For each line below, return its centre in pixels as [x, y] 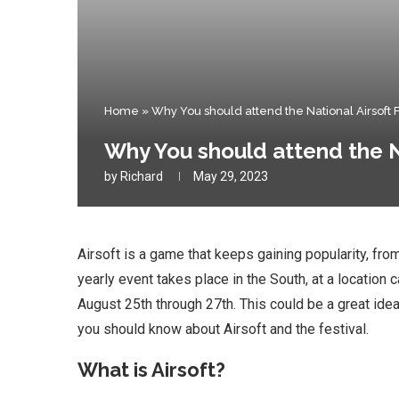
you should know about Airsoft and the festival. [223, 330]
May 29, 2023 [231, 177]
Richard [142, 177]
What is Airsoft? [151, 370]
